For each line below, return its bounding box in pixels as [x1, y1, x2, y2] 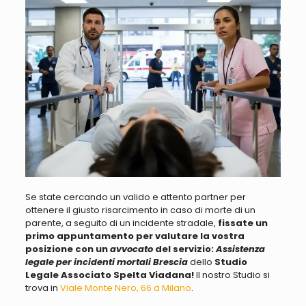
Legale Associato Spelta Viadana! [25, 268, 196, 281]
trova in [25, 281, 60, 294]
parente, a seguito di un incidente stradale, [25, 216, 218, 229]
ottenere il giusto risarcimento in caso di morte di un [25, 203, 255, 217]
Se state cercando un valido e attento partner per [25, 190, 246, 204]
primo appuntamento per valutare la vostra [25, 229, 245, 242]
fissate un [217, 216, 268, 229]
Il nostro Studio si [195, 268, 270, 281]
